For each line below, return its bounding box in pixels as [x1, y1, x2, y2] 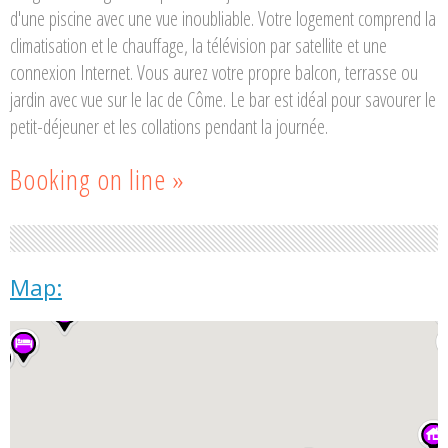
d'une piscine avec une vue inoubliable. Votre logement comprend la [10, 4, 436, 32]
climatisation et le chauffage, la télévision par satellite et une [10, 31, 387, 59]
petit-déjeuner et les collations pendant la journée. [10, 112, 328, 140]
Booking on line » [10, 159, 185, 198]
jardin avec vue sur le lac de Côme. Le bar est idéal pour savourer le [10, 85, 436, 113]
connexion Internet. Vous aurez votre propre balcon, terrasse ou [10, 58, 418, 86]
